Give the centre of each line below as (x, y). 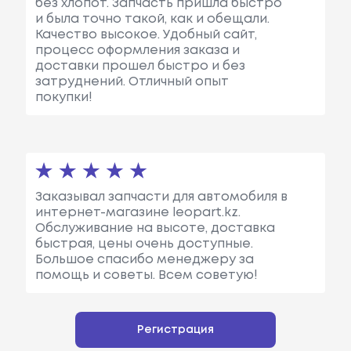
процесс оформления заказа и (137, 50)
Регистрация (175, 330)
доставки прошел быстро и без (140, 66)
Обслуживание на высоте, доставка (155, 229)
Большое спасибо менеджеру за (144, 260)
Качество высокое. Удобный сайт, (146, 34)
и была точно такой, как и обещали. (152, 19)
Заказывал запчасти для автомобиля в (161, 197)
